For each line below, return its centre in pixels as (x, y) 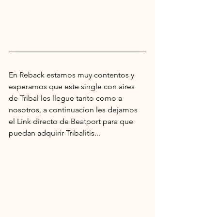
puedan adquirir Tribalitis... (54, 133)
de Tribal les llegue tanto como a (66, 98)
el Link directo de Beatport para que (72, 121)
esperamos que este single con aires (73, 86)
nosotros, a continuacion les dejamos (74, 109)
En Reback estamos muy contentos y (72, 75)
